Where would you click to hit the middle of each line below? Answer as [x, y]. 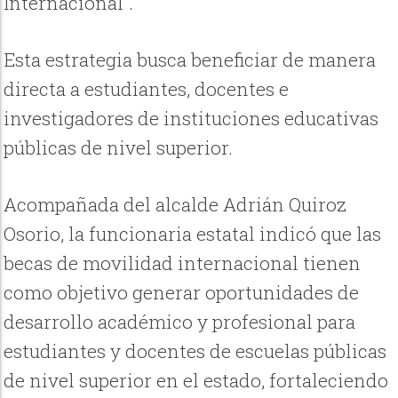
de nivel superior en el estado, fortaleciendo [196, 381]
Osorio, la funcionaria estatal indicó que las [193, 234]
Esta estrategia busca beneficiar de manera [190, 59]
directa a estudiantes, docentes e [147, 88]
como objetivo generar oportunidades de [182, 293]
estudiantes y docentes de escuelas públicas [195, 351]
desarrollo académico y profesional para [180, 322]
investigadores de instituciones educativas [191, 118]
